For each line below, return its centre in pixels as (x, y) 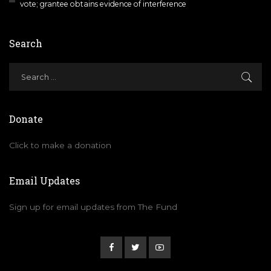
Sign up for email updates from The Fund (93, 207)
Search (26, 44)
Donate (26, 119)
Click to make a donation (60, 145)
